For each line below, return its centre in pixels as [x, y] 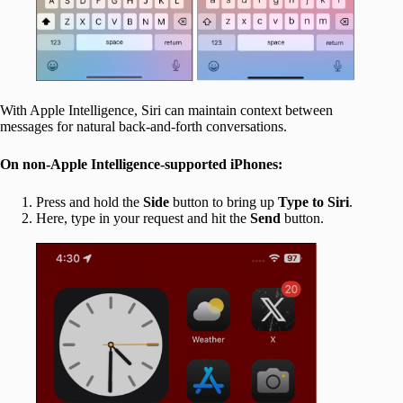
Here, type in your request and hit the [143, 219]
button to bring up [225, 202]
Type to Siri [313, 202]
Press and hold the [90, 202]
